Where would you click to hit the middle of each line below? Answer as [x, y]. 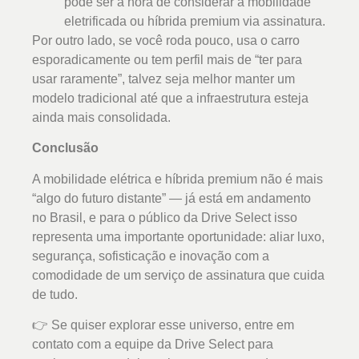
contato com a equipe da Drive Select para [153, 345]
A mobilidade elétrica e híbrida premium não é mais [177, 179]
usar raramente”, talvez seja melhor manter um [163, 79]
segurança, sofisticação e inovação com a [151, 256]
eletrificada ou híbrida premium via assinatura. [195, 21]
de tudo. [55, 294]
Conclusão [65, 148]
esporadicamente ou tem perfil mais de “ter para [167, 59]
